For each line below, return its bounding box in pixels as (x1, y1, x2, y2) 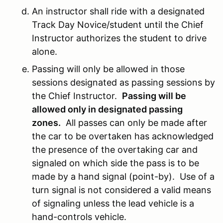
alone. (32, 46, 57, 57)
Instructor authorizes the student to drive (32, 32, 207, 43)
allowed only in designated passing (32, 104, 183, 114)
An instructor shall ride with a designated (32, 5, 205, 16)
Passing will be (122, 90, 186, 101)
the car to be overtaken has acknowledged (32, 130, 214, 141)
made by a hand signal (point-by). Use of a (32, 171, 215, 182)
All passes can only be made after (61, 117, 207, 128)
